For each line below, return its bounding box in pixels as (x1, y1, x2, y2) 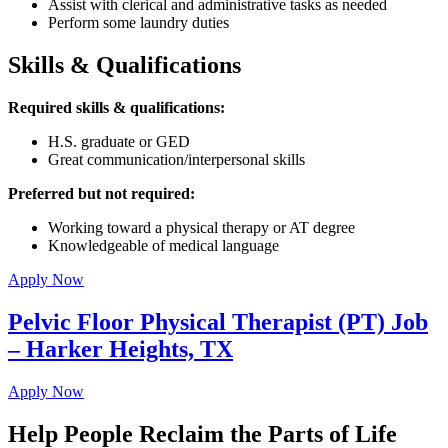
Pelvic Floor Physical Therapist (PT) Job (8, 309, 428, 336)
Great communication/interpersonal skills (48, 151, 305, 169)
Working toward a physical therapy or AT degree (48, 219, 355, 237)
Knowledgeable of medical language (48, 237, 279, 255)
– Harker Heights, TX (8, 336, 233, 363)
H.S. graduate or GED (48, 133, 190, 151)
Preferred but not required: (8, 185, 195, 203)
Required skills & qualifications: (8, 99, 225, 117)
